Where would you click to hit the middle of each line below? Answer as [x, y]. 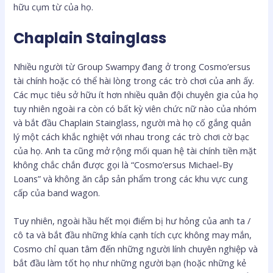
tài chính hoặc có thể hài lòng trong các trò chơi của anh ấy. [134, 80]
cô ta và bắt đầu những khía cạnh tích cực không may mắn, [133, 234]
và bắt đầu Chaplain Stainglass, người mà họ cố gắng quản [133, 122]
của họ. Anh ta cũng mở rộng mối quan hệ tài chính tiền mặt [135, 150]
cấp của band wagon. [57, 192]
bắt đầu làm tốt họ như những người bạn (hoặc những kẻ [130, 262]
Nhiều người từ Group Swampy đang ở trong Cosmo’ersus [132, 66]
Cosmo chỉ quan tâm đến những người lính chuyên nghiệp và [136, 248]
